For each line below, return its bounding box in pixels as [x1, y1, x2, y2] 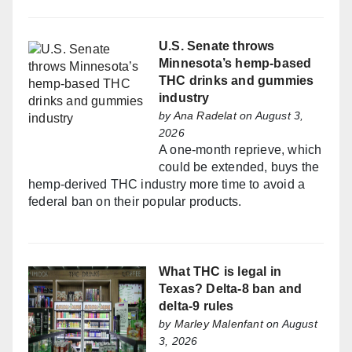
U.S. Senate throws [159, 38, 275, 53]
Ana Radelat [173, 108, 236, 122]
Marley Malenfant [174, 317, 263, 330]
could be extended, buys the [159, 159, 320, 174]
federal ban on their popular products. [28, 194, 242, 208]
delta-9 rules [159, 299, 234, 313]
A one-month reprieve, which [159, 142, 322, 156]
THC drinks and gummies [159, 73, 314, 87]
